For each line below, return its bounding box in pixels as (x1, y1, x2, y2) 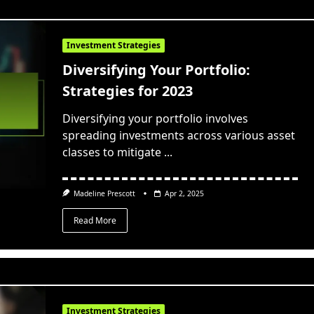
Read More (73, 214, 116, 226)
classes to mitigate (62, 144, 161, 161)
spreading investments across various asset (62, 128, 295, 144)
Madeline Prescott (74, 189, 136, 199)
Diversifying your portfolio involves (62, 111, 248, 127)
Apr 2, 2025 (165, 189, 205, 199)
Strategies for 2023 (62, 81, 193, 101)
